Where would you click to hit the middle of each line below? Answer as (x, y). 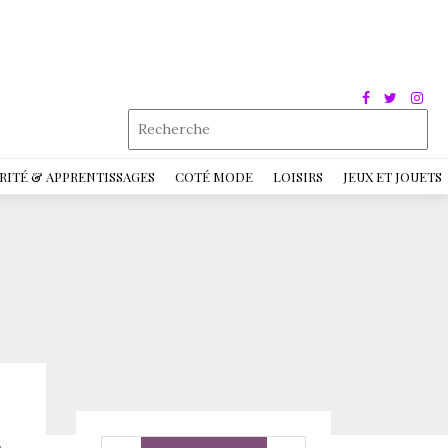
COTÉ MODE (214, 176)
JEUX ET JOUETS (392, 176)
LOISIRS (298, 176)
